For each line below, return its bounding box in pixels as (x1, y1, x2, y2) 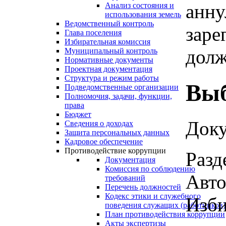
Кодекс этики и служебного (105, 192, 201, 201)
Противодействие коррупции (65, 146, 166, 155)
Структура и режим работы (65, 74, 159, 83)
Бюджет (65, 110, 91, 119)
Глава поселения (65, 28, 122, 37)
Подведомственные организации (65, 83, 179, 92)
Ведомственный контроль (65, 19, 154, 28)
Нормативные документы (65, 55, 153, 65)
